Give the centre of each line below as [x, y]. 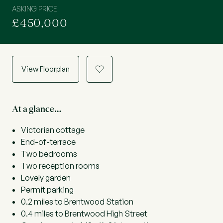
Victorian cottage [53, 130]
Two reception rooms [60, 166]
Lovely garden [46, 178]
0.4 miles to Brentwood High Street [84, 214]
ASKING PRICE [35, 9]
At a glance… [37, 109]
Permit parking [47, 190]
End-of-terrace [48, 142]
